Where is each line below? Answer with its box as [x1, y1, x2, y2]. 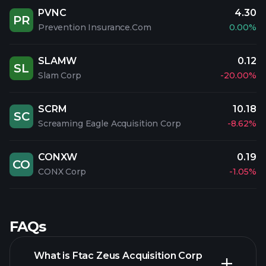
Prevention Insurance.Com [38, 22, 151, 33]
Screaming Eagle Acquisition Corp [38, 118, 181, 129]
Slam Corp [38, 70, 81, 81]
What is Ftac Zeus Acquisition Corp [34, 250, 202, 261]
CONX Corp [38, 166, 86, 177]
